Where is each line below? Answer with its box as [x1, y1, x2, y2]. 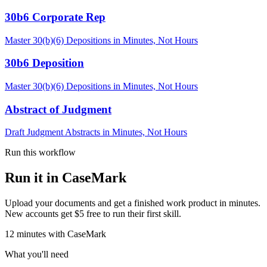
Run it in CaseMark [5, 170, 126, 186]
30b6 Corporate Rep [5, 10, 105, 23]
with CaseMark [46, 229, 106, 240]
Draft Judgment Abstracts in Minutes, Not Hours [5, 127, 187, 138]
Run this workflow [5, 147, 76, 158]
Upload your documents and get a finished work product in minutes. [5, 198, 260, 209]
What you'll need [5, 249, 69, 260]
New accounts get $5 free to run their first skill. [5, 209, 181, 219]
